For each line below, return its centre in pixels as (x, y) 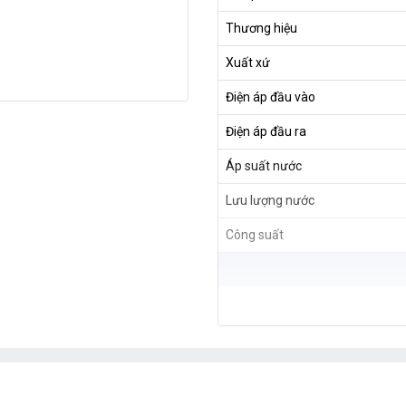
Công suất (255, 235)
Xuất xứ (248, 63)
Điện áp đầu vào (271, 97)
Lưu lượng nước (270, 201)
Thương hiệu (261, 29)
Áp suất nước (264, 166)
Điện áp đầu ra (266, 132)
